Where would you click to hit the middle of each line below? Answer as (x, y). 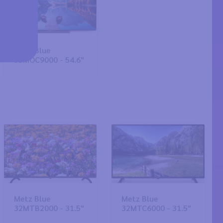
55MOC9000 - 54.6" (49, 59)
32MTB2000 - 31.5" (49, 208)
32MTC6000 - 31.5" (157, 208)
